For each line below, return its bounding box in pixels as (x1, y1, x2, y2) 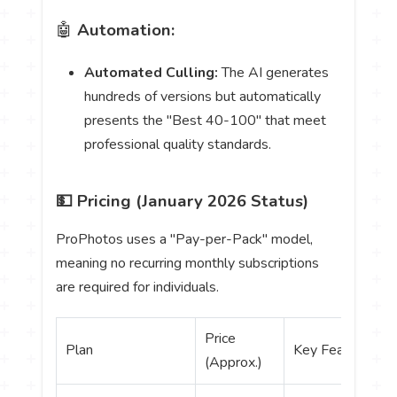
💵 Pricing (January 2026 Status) (56, 190, 309, 214)
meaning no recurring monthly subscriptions (56, 253, 320, 274)
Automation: (77, 18, 175, 42)
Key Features (293, 340, 377, 361)
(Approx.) (205, 353, 263, 373)
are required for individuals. (56, 277, 220, 298)
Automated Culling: (84, 63, 219, 83)
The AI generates (218, 63, 330, 83)
